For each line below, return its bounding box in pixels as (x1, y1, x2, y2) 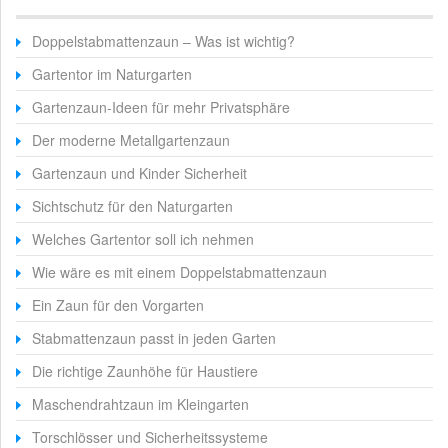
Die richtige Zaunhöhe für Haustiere (32, 361, 258, 381)
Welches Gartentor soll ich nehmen (32, 229, 254, 249)
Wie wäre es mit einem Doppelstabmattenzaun (32, 262, 327, 282)
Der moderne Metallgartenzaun (32, 130, 230, 150)
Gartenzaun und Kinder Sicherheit (32, 163, 247, 183)
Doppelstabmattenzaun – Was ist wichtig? (32, 31, 295, 51)
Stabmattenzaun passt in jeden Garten (32, 328, 276, 348)
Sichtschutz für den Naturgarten (32, 196, 233, 216)
